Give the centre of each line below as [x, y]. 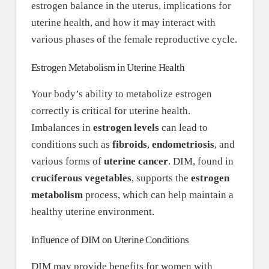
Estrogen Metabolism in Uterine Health [108, 68]
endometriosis [183, 145]
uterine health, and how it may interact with [123, 23]
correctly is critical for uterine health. [110, 111]
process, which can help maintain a [158, 195]
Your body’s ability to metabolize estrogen [121, 94]
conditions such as [71, 145]
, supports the [161, 178]
